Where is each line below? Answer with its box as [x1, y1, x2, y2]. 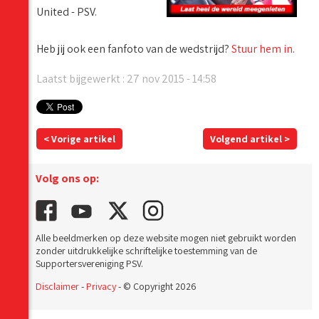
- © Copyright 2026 [116, 280, 197, 293]
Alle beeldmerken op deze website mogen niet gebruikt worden [36, 231, 296, 245]
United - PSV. [36, 4, 97, 20]
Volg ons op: [36, 171, 99, 187]
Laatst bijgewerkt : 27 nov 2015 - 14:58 [36, 71, 216, 87]
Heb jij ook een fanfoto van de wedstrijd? [36, 41, 231, 57]
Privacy [86, 280, 116, 293]
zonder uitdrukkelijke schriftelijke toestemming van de [36, 244, 257, 258]
